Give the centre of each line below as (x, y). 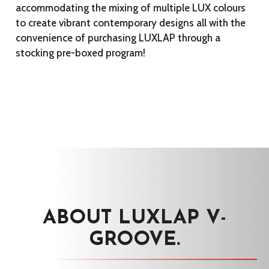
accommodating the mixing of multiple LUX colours (131, 8)
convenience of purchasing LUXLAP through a (118, 38)
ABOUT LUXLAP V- (134, 218)
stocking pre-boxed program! (81, 53)
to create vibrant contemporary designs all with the (131, 23)
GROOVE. (134, 240)
